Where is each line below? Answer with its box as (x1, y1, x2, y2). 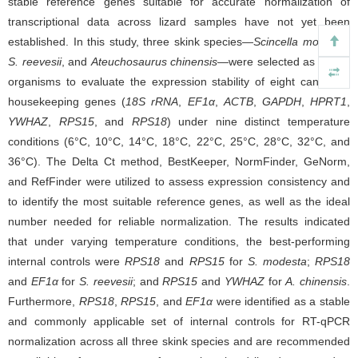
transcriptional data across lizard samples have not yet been (8, 15, 350, 29)
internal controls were (8, 255, 125, 268)
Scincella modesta (253, 35, 348, 49)
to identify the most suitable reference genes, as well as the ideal (8, 195, 350, 209)
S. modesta (247, 255, 307, 268)
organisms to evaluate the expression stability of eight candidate (8, 75, 350, 89)
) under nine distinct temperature (166, 115, 351, 129)
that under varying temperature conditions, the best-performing (8, 235, 350, 249)
